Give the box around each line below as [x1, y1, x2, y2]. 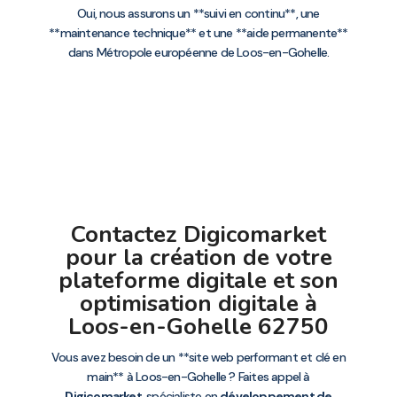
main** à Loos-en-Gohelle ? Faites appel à [87, 369, 310, 385]
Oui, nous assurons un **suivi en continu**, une [77, 4, 320, 21]
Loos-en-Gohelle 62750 [68, 311, 329, 342]
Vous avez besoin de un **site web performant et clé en [51, 349, 346, 365]
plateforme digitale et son [58, 265, 339, 296]
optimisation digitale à [80, 288, 317, 319]
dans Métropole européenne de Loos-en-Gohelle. [67, 43, 330, 60]
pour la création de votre [65, 242, 332, 273]
